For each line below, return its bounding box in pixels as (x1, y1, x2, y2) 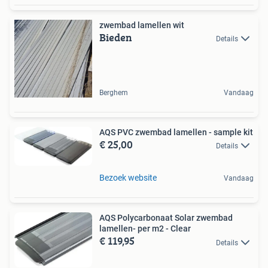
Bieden (99, 29, 132, 45)
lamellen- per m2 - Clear (99, 224, 191, 234)
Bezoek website (99, 173, 157, 183)
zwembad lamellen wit (99, 20, 184, 30)
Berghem (99, 88, 128, 97)
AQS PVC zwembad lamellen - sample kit (99, 127, 253, 137)
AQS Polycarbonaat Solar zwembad (99, 213, 233, 223)
